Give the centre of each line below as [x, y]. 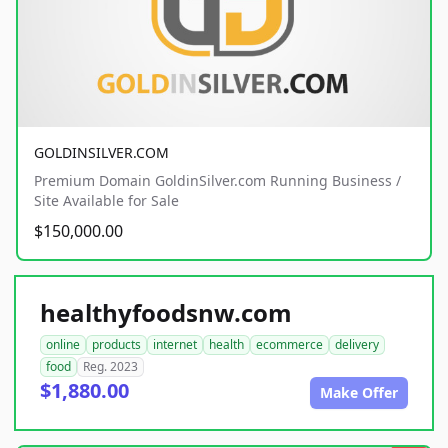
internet [175, 344]
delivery [357, 344]
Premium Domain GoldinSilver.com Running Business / [217, 180]
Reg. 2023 [110, 366]
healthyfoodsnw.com [166, 312]
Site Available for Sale [106, 200]
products [116, 344]
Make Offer [359, 392]
